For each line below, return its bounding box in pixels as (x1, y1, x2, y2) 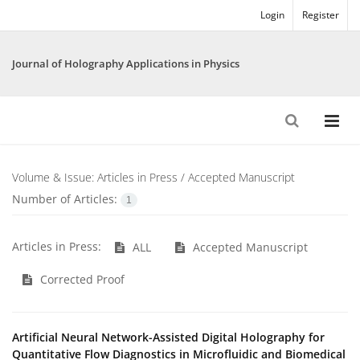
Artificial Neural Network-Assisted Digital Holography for (12, 329, 325, 346)
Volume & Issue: (12, 170, 97, 185)
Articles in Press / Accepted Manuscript (97, 170, 295, 185)
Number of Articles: (12, 191, 121, 207)
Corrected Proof (37, 272, 125, 288)
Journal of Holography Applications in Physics (12, 56, 239, 71)
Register (302, 8, 339, 22)
